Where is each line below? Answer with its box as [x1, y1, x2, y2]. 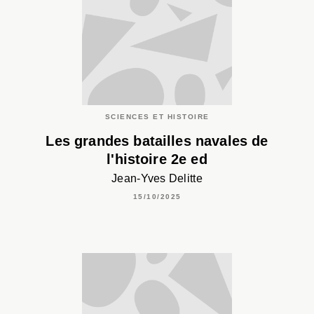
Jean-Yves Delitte [111, 172, 203, 184]
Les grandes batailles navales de [46, 132, 268, 149]
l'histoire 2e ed [107, 151, 207, 167]
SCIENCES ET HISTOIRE [104, 113, 210, 121]
